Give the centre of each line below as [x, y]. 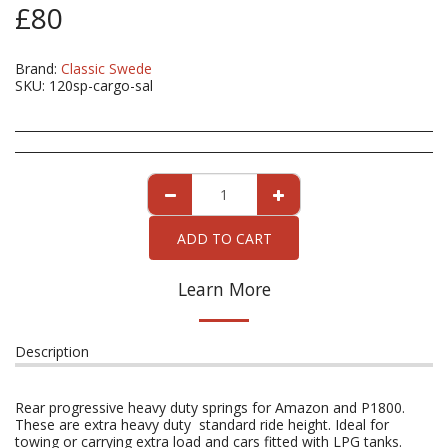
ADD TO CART [224, 238]
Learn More [224, 289]
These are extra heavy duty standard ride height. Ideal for [202, 424]
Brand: [36, 68]
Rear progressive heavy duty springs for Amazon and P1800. [210, 407]
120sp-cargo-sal [101, 85]
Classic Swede [106, 68]
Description [52, 351]
